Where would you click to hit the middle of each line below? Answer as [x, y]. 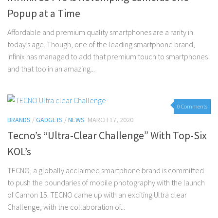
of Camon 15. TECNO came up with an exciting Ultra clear [97, 195]
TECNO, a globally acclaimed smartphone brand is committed [106, 171]
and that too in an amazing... [51, 69]
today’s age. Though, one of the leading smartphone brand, [101, 45]
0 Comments [192, 107]
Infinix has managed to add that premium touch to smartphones [108, 57]
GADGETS [49, 120]
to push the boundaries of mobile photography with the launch [106, 183]
